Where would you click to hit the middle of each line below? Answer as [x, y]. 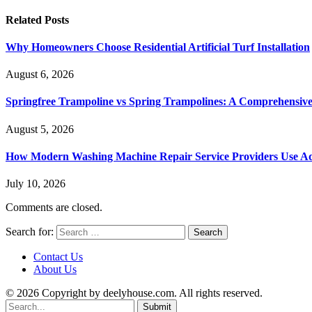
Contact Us [58, 257]
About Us [55, 270]
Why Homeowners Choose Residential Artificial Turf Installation [158, 47]
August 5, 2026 [40, 129]
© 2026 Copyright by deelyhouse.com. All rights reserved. [134, 293]
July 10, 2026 [36, 184]
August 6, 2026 [40, 75]
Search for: [30, 232]
